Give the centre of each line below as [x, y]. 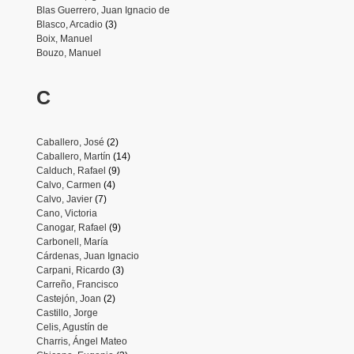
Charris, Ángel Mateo [81, 341]
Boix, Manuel [64, 38]
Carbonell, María [72, 241]
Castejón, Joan [68, 298]
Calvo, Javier [64, 199]
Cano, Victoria [66, 213]
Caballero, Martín [73, 156]
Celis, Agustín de [72, 327]
